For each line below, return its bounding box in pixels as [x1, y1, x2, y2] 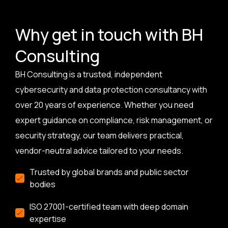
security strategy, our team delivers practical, [15, 130, 184, 141]
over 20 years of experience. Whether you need [15, 99, 193, 111]
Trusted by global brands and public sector [29, 166, 189, 178]
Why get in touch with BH [15, 23, 203, 46]
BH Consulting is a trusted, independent [15, 69, 162, 80]
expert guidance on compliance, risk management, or [15, 115, 213, 126]
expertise [29, 213, 66, 224]
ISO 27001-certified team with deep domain [29, 201, 188, 212]
